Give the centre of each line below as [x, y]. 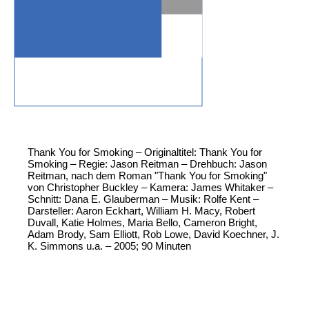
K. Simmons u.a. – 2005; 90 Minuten [109, 246]
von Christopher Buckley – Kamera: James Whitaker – [150, 188]
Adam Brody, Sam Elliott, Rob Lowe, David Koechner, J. [153, 235]
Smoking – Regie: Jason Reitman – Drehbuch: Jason [147, 164]
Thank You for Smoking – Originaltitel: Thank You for [145, 152]
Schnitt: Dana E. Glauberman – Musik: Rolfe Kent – [143, 199]
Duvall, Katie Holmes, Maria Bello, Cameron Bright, [142, 223]
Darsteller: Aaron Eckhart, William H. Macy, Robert [141, 211]
